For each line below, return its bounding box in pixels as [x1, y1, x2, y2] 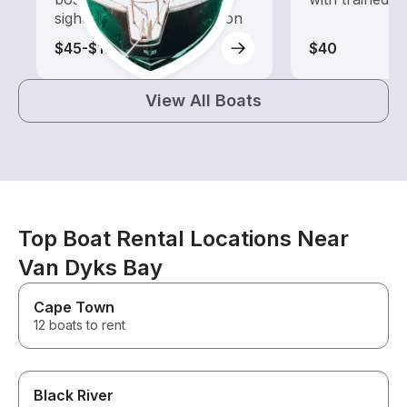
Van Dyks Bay [18, 254, 163, 282]
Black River [34, 386, 114, 405]
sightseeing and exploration [55, 9, 243, 28]
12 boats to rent [34, 317, 125, 333]
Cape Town [34, 298, 114, 317]
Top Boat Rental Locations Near [18, 225, 349, 253]
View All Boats [145, 91, 262, 111]
